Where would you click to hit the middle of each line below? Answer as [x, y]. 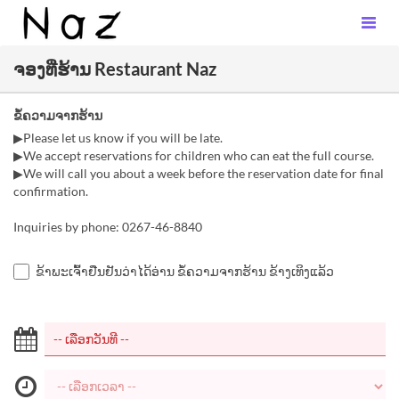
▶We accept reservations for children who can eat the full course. [194, 155]
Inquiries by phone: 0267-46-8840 [108, 227]
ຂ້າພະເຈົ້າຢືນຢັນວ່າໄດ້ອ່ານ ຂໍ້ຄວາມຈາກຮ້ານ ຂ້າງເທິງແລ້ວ [185, 271]
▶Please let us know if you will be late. [118, 138]
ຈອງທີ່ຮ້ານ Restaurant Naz [115, 69]
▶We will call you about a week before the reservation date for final [199, 173]
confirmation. [51, 191]
